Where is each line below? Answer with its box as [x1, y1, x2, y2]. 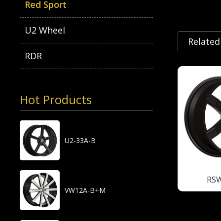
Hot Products [20, 91, 92, 108]
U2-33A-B [65, 136, 96, 145]
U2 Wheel [25, 24, 66, 36]
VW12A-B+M [65, 185, 106, 195]
